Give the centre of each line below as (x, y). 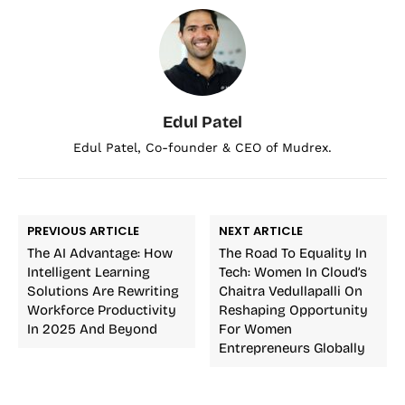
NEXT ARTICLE (261, 231)
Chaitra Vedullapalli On (291, 291)
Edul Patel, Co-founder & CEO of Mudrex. (202, 147)
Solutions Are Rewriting (103, 291)
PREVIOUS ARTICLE (83, 231)
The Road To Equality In (293, 253)
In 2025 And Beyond (92, 329)
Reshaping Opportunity (294, 310)
